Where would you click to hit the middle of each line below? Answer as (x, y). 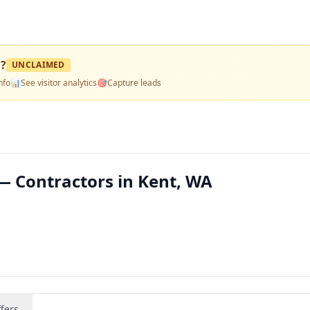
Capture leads (134, 83)
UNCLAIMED (38, 65)
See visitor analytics (59, 83)
